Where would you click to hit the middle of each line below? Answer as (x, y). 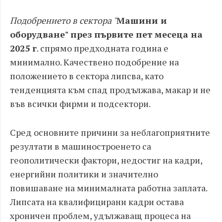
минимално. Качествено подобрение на (94, 62)
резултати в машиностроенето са (81, 146)
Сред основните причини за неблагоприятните (110, 132)
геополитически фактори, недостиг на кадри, (106, 160)
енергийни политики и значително (84, 174)
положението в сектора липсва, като (87, 76)
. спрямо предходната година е (103, 48)
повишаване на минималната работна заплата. (109, 188)
